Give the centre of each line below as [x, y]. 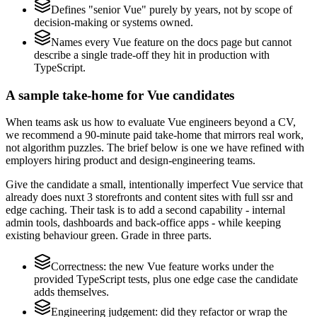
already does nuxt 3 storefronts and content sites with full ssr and [149, 197]
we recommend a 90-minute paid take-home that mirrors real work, [155, 135]
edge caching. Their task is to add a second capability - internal [145, 210]
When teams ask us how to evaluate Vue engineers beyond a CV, [151, 122]
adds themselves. [71, 292]
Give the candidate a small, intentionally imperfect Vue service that [154, 185]
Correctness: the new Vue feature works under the [162, 267]
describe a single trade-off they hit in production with [152, 54]
